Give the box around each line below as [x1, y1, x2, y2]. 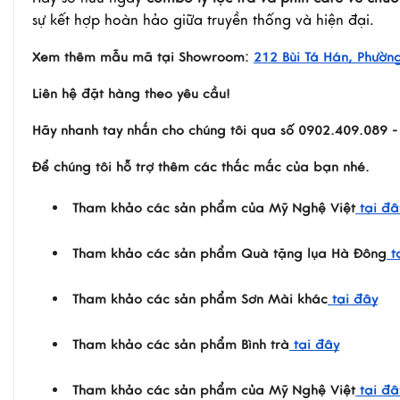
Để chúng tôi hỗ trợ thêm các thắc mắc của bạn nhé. [32, 158, 370, 175]
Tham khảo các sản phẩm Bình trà [72, 336, 289, 353]
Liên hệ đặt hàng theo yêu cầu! [32, 85, 230, 102]
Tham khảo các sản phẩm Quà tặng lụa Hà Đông [72, 245, 387, 262]
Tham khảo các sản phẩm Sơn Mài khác [72, 290, 328, 307]
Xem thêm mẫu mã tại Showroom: [32, 48, 249, 65]
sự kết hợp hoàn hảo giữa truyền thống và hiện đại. [32, 11, 374, 29]
